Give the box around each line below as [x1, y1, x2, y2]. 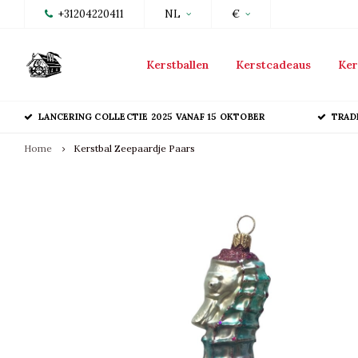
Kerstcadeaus [236, 58, 311, 72]
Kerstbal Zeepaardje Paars [74, 142, 195, 154]
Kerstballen [146, 58, 209, 72]
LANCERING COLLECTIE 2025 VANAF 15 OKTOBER [38, 111, 265, 122]
